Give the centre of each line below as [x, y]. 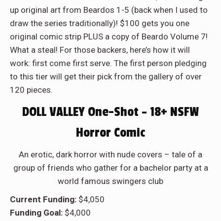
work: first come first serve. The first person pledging [108, 63]
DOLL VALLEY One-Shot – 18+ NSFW [110, 112]
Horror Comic [110, 133]
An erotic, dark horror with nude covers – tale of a [110, 155]
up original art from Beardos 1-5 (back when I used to [109, 10]
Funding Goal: [37, 213]
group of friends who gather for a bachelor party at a [110, 168]
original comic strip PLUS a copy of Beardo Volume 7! [109, 37]
